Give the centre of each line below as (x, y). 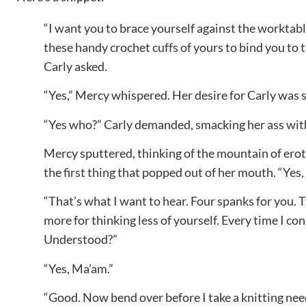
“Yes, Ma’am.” (79, 268)
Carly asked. (75, 66)
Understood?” (81, 239)
